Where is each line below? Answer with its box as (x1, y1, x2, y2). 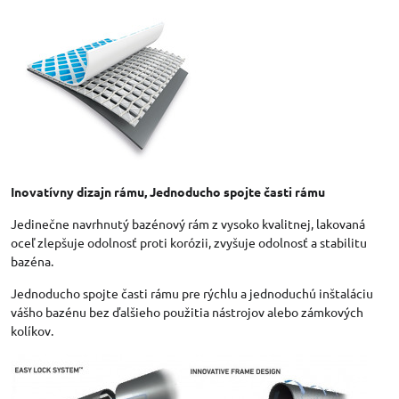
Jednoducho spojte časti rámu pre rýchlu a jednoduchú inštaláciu (11, 284, 373, 301)
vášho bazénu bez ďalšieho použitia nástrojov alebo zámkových (11, 303, 363, 320)
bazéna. (11, 252, 53, 269)
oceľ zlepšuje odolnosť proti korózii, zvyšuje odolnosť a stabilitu (11, 233, 367, 250)
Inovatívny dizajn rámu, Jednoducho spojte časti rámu (11, 183, 325, 199)
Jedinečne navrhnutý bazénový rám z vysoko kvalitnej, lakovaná (11, 215, 365, 232)
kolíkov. (11, 322, 53, 338)
